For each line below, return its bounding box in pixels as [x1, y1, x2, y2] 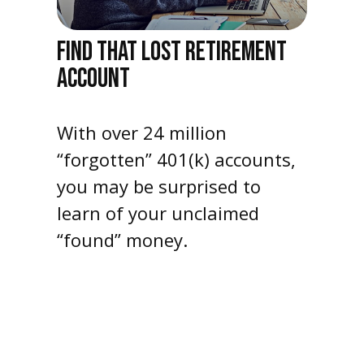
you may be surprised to [57, 174, 261, 199]
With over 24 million [57, 120, 227, 145]
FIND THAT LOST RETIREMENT [57, 36, 287, 69]
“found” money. [57, 227, 188, 253]
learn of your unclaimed [57, 201, 259, 226]
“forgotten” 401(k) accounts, [57, 147, 296, 172]
